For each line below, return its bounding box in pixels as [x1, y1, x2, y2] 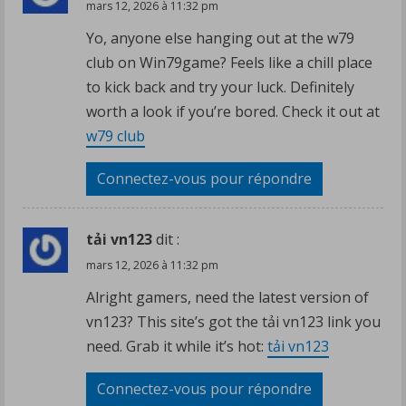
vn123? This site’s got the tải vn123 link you [86, 311, 381, 332]
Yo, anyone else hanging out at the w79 [86, 27, 354, 48]
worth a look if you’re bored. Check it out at [86, 101, 380, 121]
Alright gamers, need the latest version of [86, 286, 369, 307]
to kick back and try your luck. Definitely [86, 76, 354, 97]
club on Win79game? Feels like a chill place [86, 52, 372, 72]
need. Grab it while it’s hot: [86, 335, 267, 356]
